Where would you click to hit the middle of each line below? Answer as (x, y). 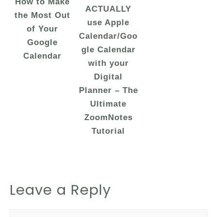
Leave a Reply (60, 190)
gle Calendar (108, 49)
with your (108, 63)
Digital (108, 77)
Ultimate (108, 104)
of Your (43, 29)
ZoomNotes (108, 117)
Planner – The (108, 90)
